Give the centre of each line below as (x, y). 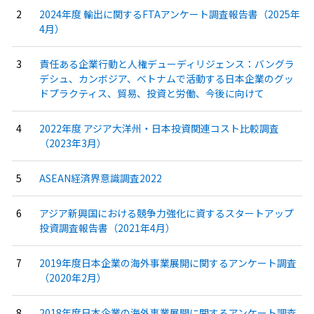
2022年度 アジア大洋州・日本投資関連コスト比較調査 (159, 129)
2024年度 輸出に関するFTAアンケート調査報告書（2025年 (169, 14)
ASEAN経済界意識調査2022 (100, 178)
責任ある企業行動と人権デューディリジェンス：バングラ (166, 64)
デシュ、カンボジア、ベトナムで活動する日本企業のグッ (166, 79)
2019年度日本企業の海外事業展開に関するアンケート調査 (168, 263)
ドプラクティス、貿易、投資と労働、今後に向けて (151, 94)
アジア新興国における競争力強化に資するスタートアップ (166, 213)
